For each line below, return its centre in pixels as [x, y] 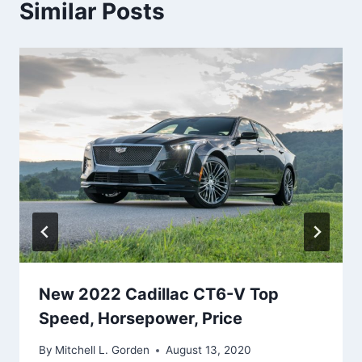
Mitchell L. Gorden [103, 350]
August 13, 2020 [209, 350]
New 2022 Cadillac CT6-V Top [159, 295]
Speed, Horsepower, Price [141, 319]
